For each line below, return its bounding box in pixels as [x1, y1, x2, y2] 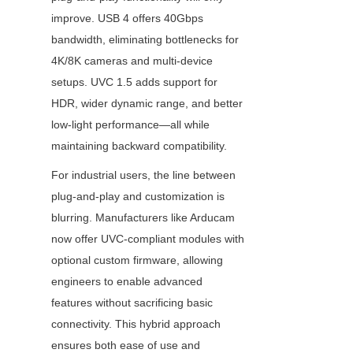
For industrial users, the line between [51, 169, 236, 182]
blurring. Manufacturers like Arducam [51, 211, 235, 225]
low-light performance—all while [51, 118, 210, 132]
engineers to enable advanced [51, 275, 203, 288]
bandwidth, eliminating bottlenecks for [51, 33, 239, 46]
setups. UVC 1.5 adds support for [51, 76, 217, 89]
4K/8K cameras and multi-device [51, 54, 213, 68]
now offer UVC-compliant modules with [51, 232, 244, 246]
